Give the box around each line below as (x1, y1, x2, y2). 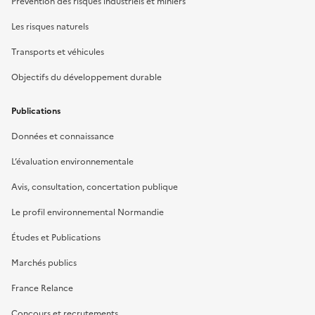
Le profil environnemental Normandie (11, 205, 164, 219)
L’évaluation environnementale (11, 155, 134, 168)
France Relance (11, 281, 73, 295)
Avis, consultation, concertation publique (11, 180, 178, 193)
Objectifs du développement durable (11, 70, 162, 84)
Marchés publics (11, 256, 77, 269)
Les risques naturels (11, 20, 89, 33)
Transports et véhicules (11, 45, 104, 58)
